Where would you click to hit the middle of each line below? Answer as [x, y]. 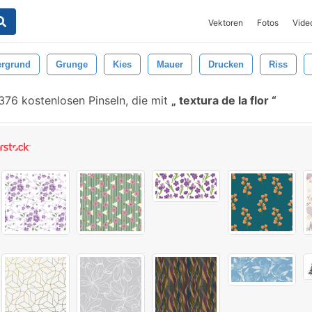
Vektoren [226, 23]
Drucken [226, 64]
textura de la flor [224, 100]
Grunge [72, 64]
